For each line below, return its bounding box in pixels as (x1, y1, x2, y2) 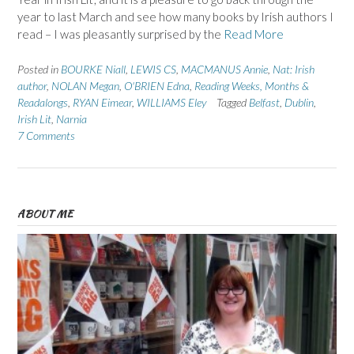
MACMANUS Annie (181, 62, 268, 76)
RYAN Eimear (73, 95, 132, 109)
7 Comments (17, 128, 75, 142)
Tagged (217, 95, 249, 109)
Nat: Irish (273, 62, 314, 76)
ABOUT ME (17, 205, 73, 221)
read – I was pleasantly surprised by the (17, 27, 224, 42)
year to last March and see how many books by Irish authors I (17, 9, 333, 24)
